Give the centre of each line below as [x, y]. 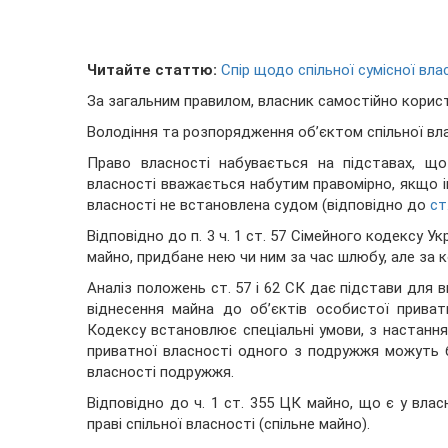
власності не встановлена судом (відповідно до [258, 205]
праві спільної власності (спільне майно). [228, 424]
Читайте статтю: [152, 70]
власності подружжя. [160, 372]
